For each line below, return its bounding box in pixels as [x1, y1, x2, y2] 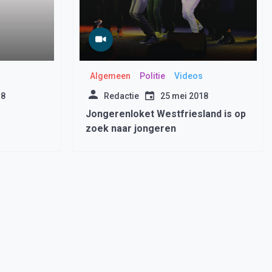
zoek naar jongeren [85, 123, 176, 134]
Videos [174, 71, 203, 81]
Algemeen [90, 71, 131, 81]
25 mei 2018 [160, 91, 208, 101]
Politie [140, 71, 165, 81]
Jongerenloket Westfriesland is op [85, 108, 246, 120]
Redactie [103, 91, 139, 101]
